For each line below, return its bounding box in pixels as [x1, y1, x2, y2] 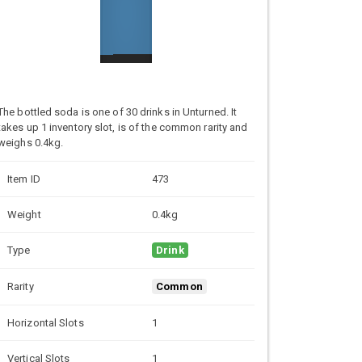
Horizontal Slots [7, 316, 84, 329]
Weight [7, 208, 41, 221]
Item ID [7, 172, 40, 185]
